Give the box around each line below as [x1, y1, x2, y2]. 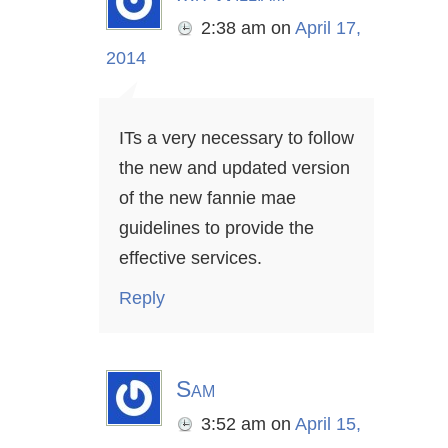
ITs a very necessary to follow [119, 128, 354, 149]
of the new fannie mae [119, 188, 296, 209]
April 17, [295, 18, 361, 39]
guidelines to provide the [119, 218, 314, 239]
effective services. [119, 248, 262, 269]
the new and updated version [119, 158, 350, 179]
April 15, [295, 414, 361, 435]
